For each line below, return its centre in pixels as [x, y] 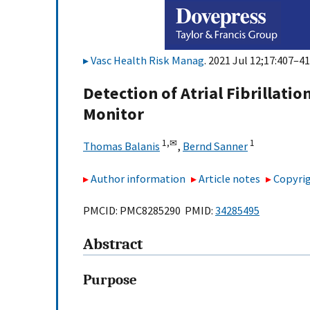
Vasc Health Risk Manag [147, 60]
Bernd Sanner [215, 146]
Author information [138, 178]
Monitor [113, 114]
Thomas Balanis [121, 146]
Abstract [113, 245]
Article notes [230, 178]
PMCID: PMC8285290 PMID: [149, 211]
